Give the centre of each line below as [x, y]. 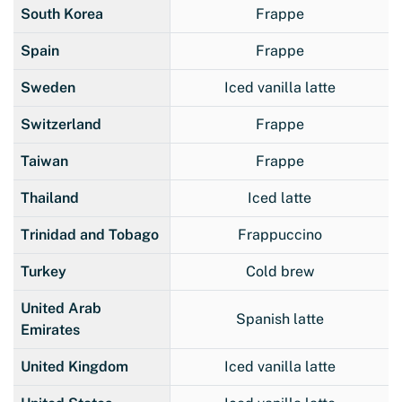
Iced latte [280, 197]
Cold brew [280, 271]
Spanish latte [280, 319]
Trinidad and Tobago [90, 234]
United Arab [61, 308]
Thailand [50, 197]
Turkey [44, 271]
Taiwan [44, 161]
